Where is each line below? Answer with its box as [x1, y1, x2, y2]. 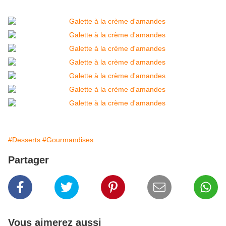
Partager [8, 154, 49, 166]
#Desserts [8, 136, 40, 144]
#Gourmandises [42, 136, 93, 144]
